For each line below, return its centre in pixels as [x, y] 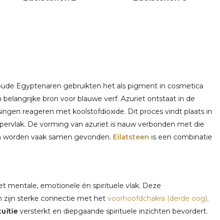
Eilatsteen [131, 137]
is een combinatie [181, 137]
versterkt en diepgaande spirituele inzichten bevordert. [113, 211]
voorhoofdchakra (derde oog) [157, 198]
